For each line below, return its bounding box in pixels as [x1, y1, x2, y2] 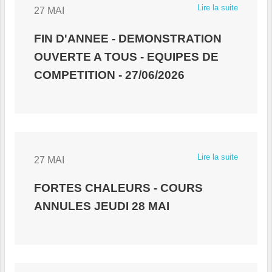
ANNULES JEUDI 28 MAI [34, 199, 169, 212]
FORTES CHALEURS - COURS [34, 181, 203, 194]
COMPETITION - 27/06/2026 [34, 68, 185, 81]
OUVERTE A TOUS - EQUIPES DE [34, 50, 219, 63]
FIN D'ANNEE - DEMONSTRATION [34, 32, 222, 45]
